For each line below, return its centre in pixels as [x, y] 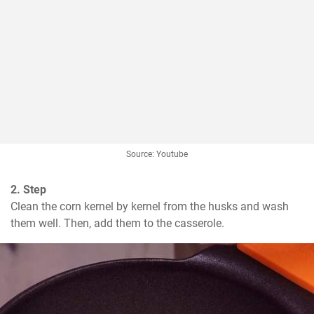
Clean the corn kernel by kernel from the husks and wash [150, 207]
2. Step [28, 190]
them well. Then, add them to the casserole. [117, 224]
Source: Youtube [157, 155]
